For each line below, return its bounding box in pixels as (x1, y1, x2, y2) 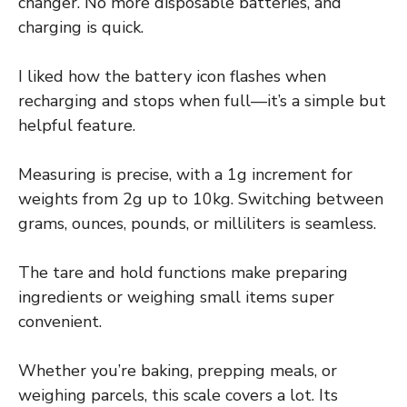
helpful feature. (18, 114, 135, 136)
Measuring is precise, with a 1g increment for (18, 163, 352, 185)
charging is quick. (18, 15, 144, 38)
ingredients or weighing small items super (18, 285, 334, 308)
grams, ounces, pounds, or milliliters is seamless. (18, 212, 376, 234)
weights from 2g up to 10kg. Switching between (18, 187, 383, 210)
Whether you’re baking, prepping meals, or (18, 359, 337, 382)
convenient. (18, 310, 102, 333)
